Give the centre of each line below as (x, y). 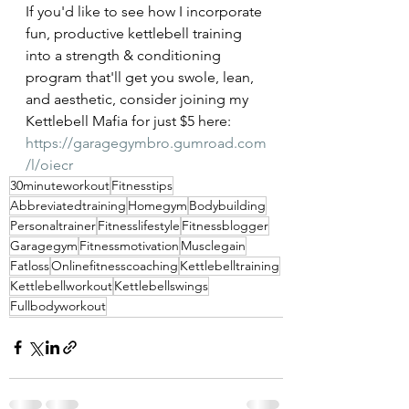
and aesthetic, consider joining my (139, 99)
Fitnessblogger (225, 225)
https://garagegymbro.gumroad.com (146, 142)
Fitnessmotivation (129, 245)
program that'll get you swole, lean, (142, 77)
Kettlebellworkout (61, 285)
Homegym (157, 205)
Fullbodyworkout (58, 305)
